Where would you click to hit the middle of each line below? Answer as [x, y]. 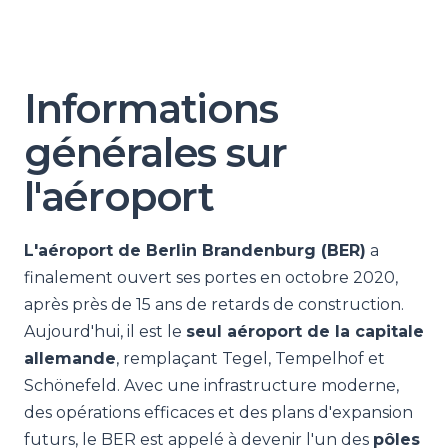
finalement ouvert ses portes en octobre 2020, [211, 277]
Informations [151, 108]
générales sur [155, 152]
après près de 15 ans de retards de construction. [214, 304]
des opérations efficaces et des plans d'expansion [218, 412]
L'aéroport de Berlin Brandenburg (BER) [195, 250]
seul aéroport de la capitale [305, 331]
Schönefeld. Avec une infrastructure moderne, [211, 385]
